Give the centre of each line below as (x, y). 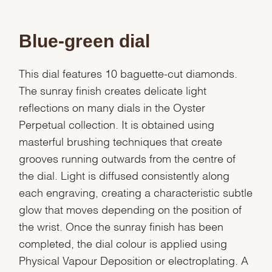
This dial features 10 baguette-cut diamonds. (128, 72)
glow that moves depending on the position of (131, 208)
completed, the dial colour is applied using (123, 242)
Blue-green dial (85, 41)
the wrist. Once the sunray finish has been (121, 225)
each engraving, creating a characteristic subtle (136, 191)
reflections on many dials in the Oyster (112, 106)
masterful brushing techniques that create (121, 140)
